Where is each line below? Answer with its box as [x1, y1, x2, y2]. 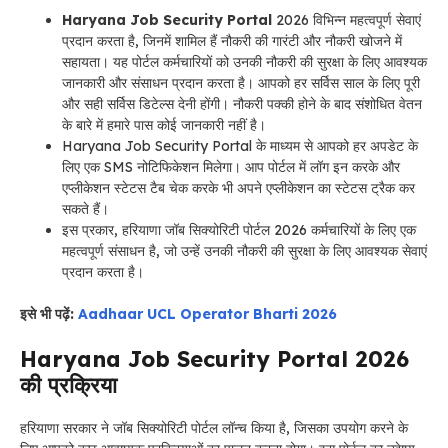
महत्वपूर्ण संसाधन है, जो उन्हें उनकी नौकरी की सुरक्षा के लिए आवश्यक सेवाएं [62, 241, 427, 260]
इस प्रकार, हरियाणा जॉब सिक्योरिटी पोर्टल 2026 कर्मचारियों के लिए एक [62, 220, 416, 239]
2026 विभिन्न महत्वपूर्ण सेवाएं [272, 10, 421, 29]
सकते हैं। [62, 199, 109, 218]
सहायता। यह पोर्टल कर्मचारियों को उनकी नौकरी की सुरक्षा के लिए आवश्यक [62, 52, 427, 71]
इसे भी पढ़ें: [20, 304, 78, 323]
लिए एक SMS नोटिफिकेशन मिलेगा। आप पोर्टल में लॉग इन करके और [62, 157, 400, 176]
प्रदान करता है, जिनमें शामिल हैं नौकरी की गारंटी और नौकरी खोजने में [62, 31, 402, 50]
